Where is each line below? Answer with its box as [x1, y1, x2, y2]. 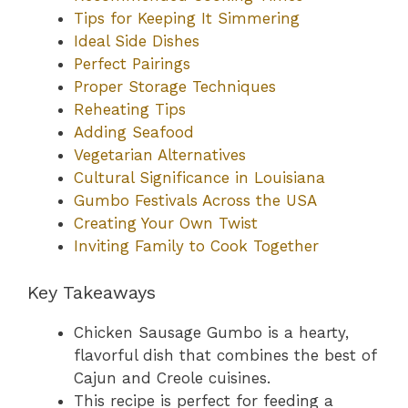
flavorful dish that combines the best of [74, 345, 376, 364]
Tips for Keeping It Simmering [74, 9, 300, 28]
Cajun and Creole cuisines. [74, 368, 270, 387]
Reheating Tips [74, 100, 186, 119]
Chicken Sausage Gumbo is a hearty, [74, 322, 349, 342]
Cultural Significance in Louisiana [74, 168, 325, 188]
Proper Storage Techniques [74, 77, 276, 97]
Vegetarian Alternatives [74, 146, 246, 165]
